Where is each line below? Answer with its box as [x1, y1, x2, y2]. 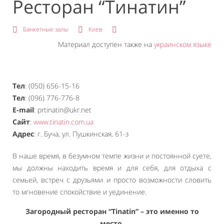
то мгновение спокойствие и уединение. [12, 187, 146, 196]
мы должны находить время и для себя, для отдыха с [12, 163, 211, 172]
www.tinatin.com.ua [33, 117, 93, 126]
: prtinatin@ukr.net [34, 105, 91, 114]
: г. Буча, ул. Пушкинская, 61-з [34, 129, 128, 138]
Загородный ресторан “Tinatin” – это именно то [25, 206, 199, 216]
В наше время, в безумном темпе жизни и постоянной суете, [12, 151, 211, 160]
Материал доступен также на [58, 39, 154, 49]
